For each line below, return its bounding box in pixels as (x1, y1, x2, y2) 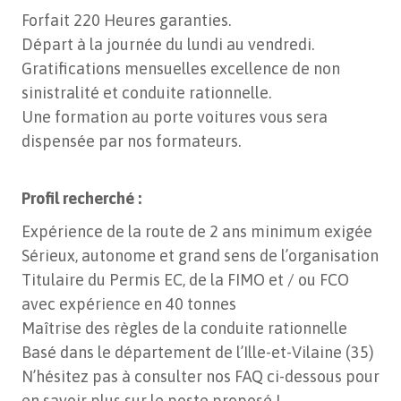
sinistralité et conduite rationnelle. (21, 83, 271, 103)
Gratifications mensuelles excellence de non (21, 59, 340, 79)
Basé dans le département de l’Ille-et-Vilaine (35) (21, 343, 374, 363)
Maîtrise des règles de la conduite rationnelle (21, 319, 347, 338)
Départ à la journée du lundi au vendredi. (21, 35, 314, 55)
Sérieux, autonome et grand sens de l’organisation (21, 246, 379, 266)
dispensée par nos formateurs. (21, 132, 241, 151)
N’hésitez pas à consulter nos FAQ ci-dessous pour (21, 367, 380, 387)
